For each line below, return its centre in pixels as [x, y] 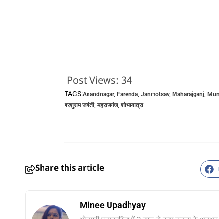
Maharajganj [188, 95]
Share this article [70, 169]
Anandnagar [98, 95]
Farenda [127, 95]
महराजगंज [107, 105]
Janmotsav [155, 95]
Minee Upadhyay [113, 205]
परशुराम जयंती [79, 105]
